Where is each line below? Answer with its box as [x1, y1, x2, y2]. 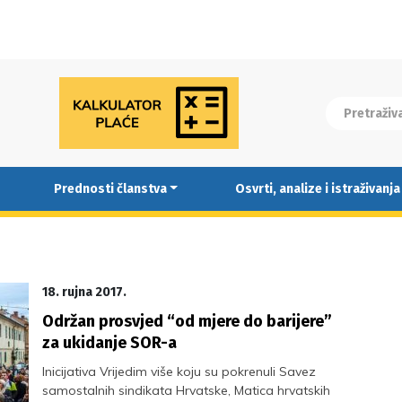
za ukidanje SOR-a [42, 333, 178, 353]
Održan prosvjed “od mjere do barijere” [42, 311, 333, 331]
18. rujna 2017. [42, 284, 127, 300]
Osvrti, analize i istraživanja [234, 180, 400, 197]
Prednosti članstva [53, 180, 167, 197]
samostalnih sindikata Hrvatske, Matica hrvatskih [42, 382, 331, 398]
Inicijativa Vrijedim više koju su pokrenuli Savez [42, 363, 317, 380]
